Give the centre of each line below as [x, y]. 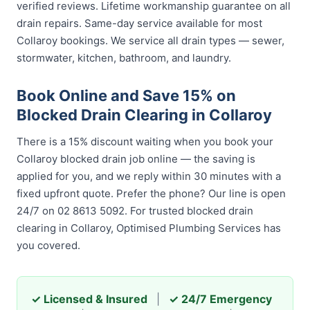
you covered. [48, 245]
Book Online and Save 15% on [126, 95]
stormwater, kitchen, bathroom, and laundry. [124, 58]
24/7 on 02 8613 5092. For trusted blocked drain [135, 211]
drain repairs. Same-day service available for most [139, 23]
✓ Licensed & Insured [89, 299]
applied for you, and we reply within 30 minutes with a [149, 176]
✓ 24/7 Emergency [220, 299]
